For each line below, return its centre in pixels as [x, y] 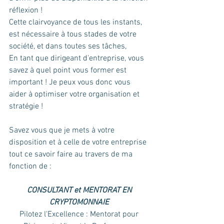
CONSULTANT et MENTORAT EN [80, 190]
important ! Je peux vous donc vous [71, 82]
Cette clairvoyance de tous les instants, [76, 22]
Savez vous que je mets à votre [63, 130]
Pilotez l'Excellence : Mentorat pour [80, 214]
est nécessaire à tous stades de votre [74, 34]
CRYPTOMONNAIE [80, 202]
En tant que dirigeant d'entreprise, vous [77, 58]
